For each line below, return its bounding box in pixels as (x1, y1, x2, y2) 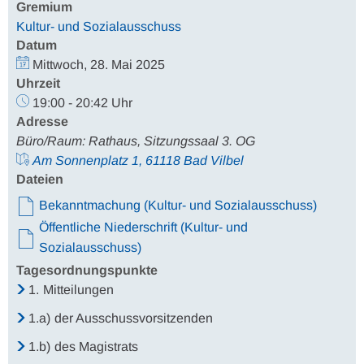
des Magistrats (54, 340, 139, 353)
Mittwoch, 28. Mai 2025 (32, 58, 165, 71)
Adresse (16, 115, 68, 128)
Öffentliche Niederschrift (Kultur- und (39, 220, 248, 234)
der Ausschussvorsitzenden (54, 311, 214, 325)
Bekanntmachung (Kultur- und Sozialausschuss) (39, 197, 317, 212)
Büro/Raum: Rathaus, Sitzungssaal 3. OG (16, 134, 255, 148)
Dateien (16, 172, 63, 186)
